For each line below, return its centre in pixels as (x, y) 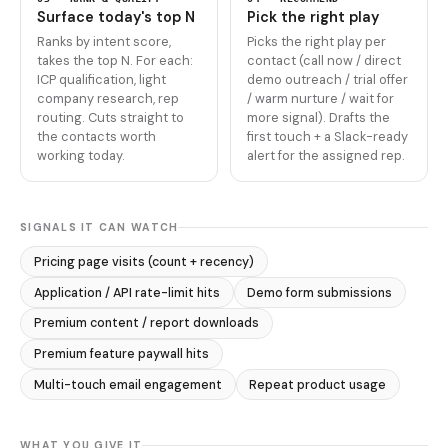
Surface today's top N (116, 16)
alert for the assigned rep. (326, 156)
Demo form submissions (320, 292)
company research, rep (108, 99)
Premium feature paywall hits (121, 354)
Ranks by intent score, (104, 42)
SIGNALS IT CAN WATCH (99, 227)
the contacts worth (96, 137)
